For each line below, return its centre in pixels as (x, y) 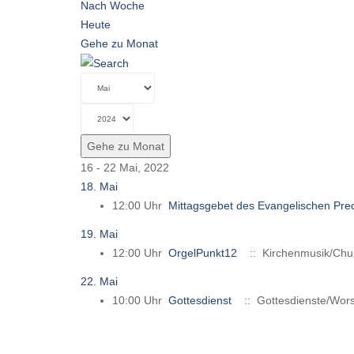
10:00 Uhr (140, 301)
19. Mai (99, 234)
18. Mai (99, 187)
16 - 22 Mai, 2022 (125, 168)
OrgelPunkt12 (203, 253)
